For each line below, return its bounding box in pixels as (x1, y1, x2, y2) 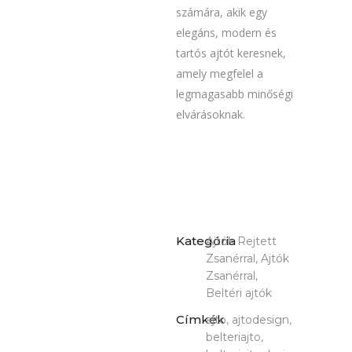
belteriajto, (206, 330, 263, 345)
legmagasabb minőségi (176, 86, 293, 102)
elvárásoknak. (176, 107, 245, 123)
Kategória (176, 233, 236, 249)
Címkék (176, 312, 225, 328)
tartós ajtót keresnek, (176, 46, 286, 61)
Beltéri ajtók (206, 286, 272, 301)
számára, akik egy (176, 5, 267, 20)
